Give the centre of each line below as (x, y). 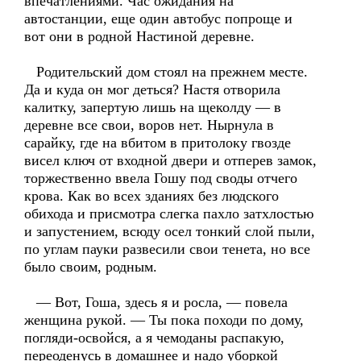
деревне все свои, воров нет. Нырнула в (149, 125)
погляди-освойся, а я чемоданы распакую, (154, 338)
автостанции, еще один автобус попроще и (158, 19)
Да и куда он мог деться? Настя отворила (152, 89)
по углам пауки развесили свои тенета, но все (167, 249)
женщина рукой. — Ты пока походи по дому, (164, 320)
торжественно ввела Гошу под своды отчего (161, 178)
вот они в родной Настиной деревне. (139, 36)
